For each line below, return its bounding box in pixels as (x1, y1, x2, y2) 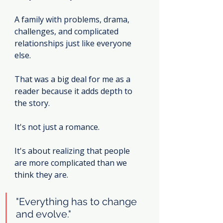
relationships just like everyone (14, 37, 133, 49)
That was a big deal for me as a (14, 73, 132, 85)
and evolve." (16, 208, 71, 220)
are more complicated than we (14, 157, 129, 168)
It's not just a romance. (14, 121, 100, 132)
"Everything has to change (16, 195, 139, 208)
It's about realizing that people (14, 145, 132, 156)
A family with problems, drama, (14, 13, 131, 25)
